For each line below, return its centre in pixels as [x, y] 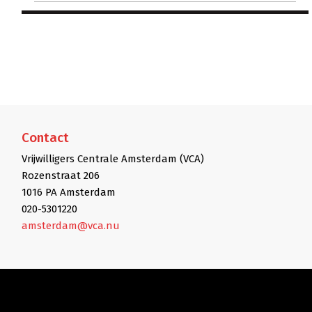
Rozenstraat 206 [61, 175]
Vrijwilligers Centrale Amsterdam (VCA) [113, 158]
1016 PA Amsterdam [69, 192]
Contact [45, 137]
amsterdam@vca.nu [71, 225]
